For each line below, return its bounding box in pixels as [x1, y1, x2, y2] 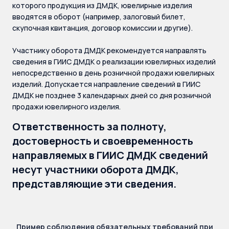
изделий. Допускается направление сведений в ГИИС [12, 79, 200, 89]
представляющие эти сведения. [12, 177, 176, 191]
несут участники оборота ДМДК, [12, 163, 179, 176]
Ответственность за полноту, [12, 120, 167, 133]
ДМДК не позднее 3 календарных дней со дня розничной [12, 90, 211, 100]
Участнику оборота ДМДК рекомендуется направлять [12, 45, 207, 55]
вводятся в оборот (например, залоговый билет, [12, 12, 186, 21]
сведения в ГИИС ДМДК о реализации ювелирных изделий [12, 57, 216, 66]
